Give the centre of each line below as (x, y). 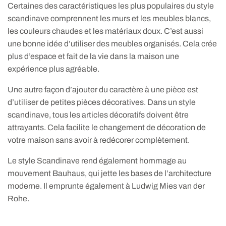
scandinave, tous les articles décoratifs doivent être (98, 115)
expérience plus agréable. (54, 69)
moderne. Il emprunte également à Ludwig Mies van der (106, 186)
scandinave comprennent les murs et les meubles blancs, (109, 19)
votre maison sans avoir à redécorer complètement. (99, 140)
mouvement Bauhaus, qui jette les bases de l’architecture (110, 174)
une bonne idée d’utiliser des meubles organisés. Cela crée (112, 44)
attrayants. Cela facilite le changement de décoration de (107, 128)
